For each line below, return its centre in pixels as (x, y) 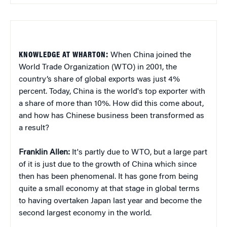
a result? (34, 128)
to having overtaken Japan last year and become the (110, 201)
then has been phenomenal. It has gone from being (108, 177)
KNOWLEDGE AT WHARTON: (64, 55)
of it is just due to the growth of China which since (108, 164)
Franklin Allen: (44, 152)
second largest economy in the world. (85, 213)
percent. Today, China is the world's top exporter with (112, 91)
